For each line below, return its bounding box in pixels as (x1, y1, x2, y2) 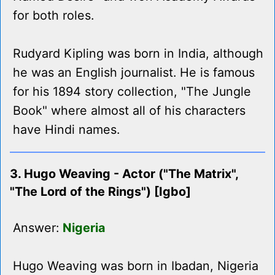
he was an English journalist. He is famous (13, 65, 255, 80)
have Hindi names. (13, 122, 120, 137)
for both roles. (13, 8, 94, 23)
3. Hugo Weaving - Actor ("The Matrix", (10, 166, 238, 182)
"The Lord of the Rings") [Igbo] (10, 184, 191, 199)
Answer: (13, 220, 63, 236)
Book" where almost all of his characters (13, 103, 246, 118)
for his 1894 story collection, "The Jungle (13, 84, 251, 99)
